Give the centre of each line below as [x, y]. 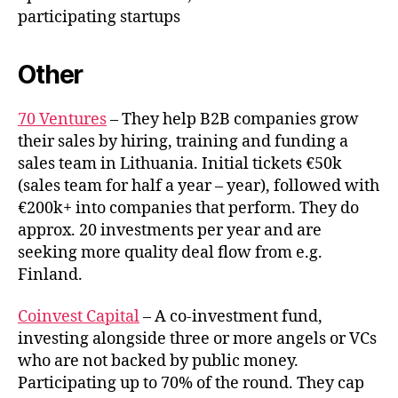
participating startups [99, 17]
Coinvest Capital [79, 317]
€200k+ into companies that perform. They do [188, 208]
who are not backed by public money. [158, 361]
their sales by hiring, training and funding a [183, 141]
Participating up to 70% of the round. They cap [191, 383]
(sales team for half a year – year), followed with [199, 186]
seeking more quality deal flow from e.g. [170, 252]
